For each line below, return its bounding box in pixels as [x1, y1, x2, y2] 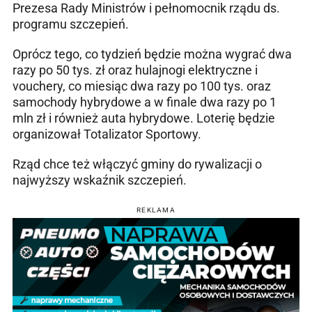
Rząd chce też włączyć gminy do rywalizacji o [13, 157, 262, 172]
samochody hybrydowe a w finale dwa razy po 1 [13, 95, 276, 110]
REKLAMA [136, 206, 176, 214]
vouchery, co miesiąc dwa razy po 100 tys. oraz [13, 79, 271, 94]
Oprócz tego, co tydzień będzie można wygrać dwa [13, 47, 292, 62]
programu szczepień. [13, 17, 129, 32]
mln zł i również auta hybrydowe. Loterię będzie [13, 111, 275, 126]
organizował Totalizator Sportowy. [13, 127, 201, 142]
